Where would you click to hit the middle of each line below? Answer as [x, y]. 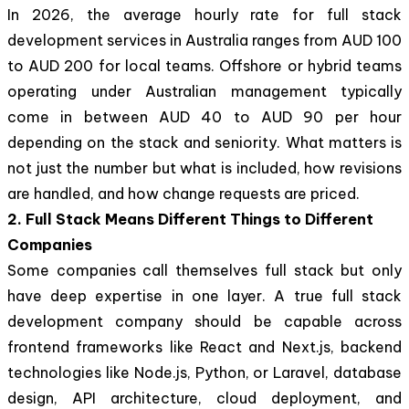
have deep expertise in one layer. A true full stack [204, 295]
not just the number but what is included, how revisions [204, 168]
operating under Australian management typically [204, 91]
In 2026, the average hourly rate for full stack [204, 14]
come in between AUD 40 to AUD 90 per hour [204, 116]
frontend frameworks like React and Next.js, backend [204, 346]
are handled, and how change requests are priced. [184, 193]
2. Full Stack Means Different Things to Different [190, 219]
